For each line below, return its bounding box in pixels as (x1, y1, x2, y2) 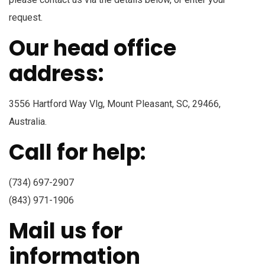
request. (9, 11, 43, 23)
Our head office (9, 33, 176, 63)
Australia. (9, 115, 47, 127)
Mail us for (9, 215, 122, 246)
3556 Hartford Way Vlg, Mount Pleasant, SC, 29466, (9, 98, 221, 109)
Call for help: (9, 137, 146, 167)
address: (9, 58, 104, 89)
